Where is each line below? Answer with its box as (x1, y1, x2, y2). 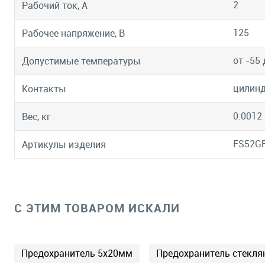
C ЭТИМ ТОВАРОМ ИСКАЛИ (14, 200, 180, 216)
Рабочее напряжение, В (22, 27, 125, 40)
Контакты (22, 82, 66, 96)
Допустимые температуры (22, 54, 141, 68)
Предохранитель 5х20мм (21, 247, 132, 260)
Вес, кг (22, 110, 51, 124)
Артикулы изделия (22, 138, 106, 151)
